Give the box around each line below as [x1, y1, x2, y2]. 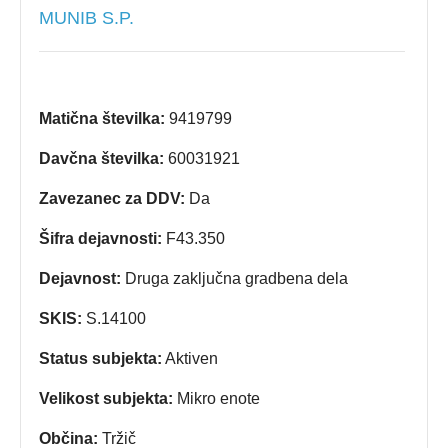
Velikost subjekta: [39, 390, 173, 407]
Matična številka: [39, 110, 165, 127]
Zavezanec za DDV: [39, 190, 185, 207]
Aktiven [162, 350, 218, 367]
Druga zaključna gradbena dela [121, 270, 348, 287]
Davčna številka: [39, 150, 164, 167]
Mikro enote [173, 390, 260, 407]
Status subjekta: [39, 350, 162, 367]
